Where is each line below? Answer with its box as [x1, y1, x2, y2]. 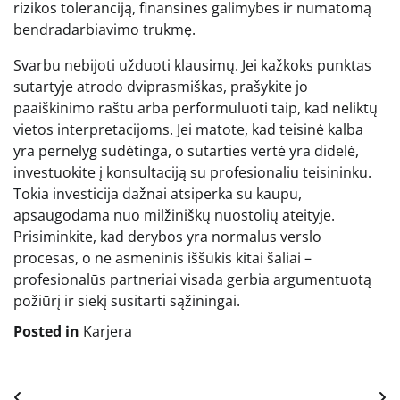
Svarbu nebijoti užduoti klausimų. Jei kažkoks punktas [13, 55, 371, 76]
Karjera [83, 321, 132, 342]
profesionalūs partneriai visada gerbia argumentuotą [13, 270, 371, 290]
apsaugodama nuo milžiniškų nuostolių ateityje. [13, 205, 335, 226]
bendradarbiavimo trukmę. [13, 20, 196, 40]
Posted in [13, 321, 83, 342]
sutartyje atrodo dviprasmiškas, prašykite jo [13, 77, 308, 97]
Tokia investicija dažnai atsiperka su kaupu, [13, 184, 302, 204]
